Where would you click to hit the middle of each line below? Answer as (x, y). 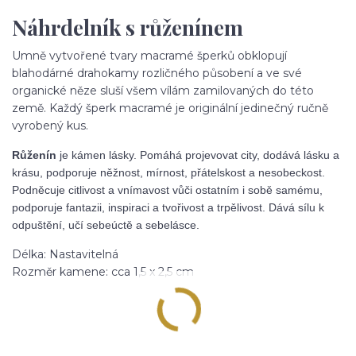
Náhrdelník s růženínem (128, 27)
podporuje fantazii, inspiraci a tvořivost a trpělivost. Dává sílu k (168, 207)
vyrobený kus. (50, 125)
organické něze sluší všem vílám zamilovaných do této (163, 90)
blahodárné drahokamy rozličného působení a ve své (157, 73)
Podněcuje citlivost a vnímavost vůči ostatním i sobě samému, (167, 190)
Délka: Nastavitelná (65, 254)
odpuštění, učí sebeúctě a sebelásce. (106, 224)
